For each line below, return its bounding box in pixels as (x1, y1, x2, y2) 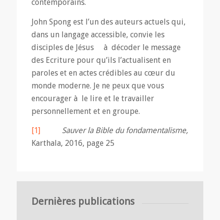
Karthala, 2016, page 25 (31, 138, 114, 148)
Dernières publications (31, 195, 135, 207)
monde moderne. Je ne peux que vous (31, 81, 164, 90)
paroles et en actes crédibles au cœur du (31, 68, 175, 78)
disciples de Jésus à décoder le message (31, 42, 181, 52)
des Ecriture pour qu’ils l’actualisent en (31, 55, 175, 65)
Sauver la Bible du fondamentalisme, (40, 126, 188, 136)
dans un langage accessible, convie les (31, 29, 165, 39)
